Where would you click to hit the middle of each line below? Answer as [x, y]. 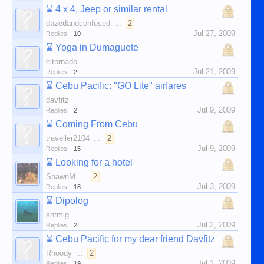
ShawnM [61, 176]
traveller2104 [68, 138]
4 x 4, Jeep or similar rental [111, 9]
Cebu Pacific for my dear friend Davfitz [135, 239]
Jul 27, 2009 [214, 33]
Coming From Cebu [97, 124]
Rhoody [59, 253]
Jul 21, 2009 [214, 72]
